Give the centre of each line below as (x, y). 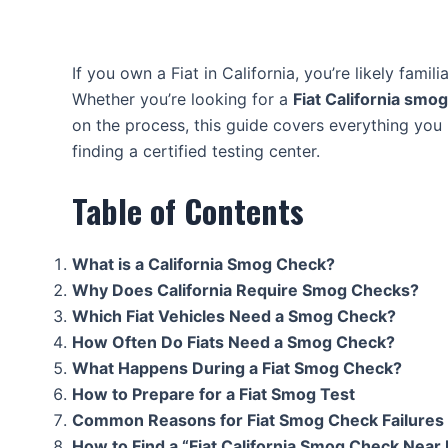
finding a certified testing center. (196, 151)
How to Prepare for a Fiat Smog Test (213, 393)
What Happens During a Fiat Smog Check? (237, 367)
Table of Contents (188, 210)
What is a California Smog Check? (203, 263)
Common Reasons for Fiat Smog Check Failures (258, 419)
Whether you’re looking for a (182, 99)
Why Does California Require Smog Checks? (245, 289)
